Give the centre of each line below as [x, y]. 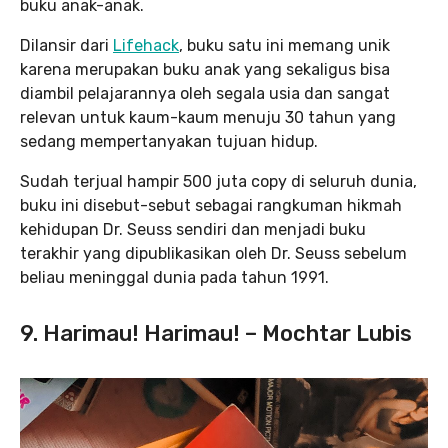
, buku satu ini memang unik [284, 45]
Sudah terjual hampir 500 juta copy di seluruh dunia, [218, 181]
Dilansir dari [66, 45]
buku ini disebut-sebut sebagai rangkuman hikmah [211, 205]
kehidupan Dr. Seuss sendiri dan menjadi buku [193, 229]
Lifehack [146, 45]
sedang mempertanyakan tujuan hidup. [171, 141]
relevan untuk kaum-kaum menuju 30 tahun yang [208, 117]
